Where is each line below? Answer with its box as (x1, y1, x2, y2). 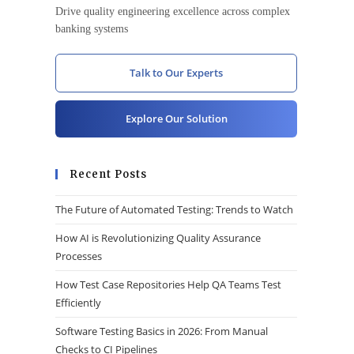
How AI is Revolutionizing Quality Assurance (55, 230, 261, 245)
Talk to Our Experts (130, 65, 223, 80)
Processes (55, 248, 102, 263)
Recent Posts (70, 167, 147, 181)
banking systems (55, 22, 128, 35)
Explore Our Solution (125, 111, 228, 126)
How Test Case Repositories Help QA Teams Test (55, 277, 281, 292)
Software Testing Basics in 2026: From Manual (55, 323, 268, 338)
